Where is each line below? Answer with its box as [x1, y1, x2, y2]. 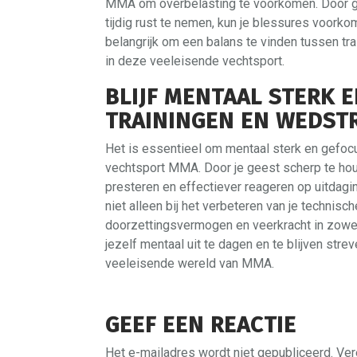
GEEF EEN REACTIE [105, 311, 296, 338]
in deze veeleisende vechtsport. [105, 53, 284, 69]
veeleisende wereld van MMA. [105, 255, 274, 271]
